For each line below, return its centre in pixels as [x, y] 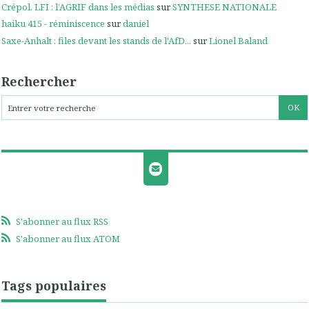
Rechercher [39, 82]
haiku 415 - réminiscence [53, 24]
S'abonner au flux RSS [62, 221]
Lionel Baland [238, 40]
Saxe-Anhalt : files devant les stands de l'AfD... [96, 40]
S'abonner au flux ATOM [68, 238]
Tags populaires [54, 285]
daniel [136, 24]
